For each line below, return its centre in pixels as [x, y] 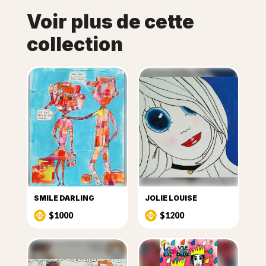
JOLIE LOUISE [171, 198]
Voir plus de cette [110, 22]
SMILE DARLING [64, 198]
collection [75, 45]
